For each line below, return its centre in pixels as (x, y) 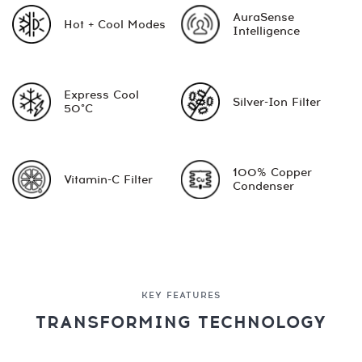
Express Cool (101, 95)
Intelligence (266, 32)
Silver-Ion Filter (277, 102)
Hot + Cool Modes (115, 24)
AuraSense (263, 18)
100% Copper (272, 173)
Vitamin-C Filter (108, 179)
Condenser (263, 187)
